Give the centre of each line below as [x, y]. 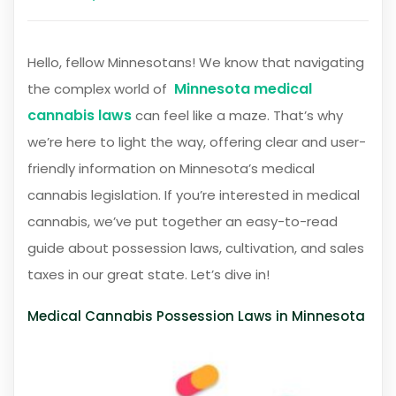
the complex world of [101, 89]
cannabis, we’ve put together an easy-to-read [183, 222]
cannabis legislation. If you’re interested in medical [194, 195]
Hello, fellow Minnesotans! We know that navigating [196, 63]
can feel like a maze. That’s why [237, 116]
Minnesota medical [243, 89]
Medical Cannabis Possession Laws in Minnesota [196, 316]
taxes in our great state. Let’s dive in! [148, 275]
